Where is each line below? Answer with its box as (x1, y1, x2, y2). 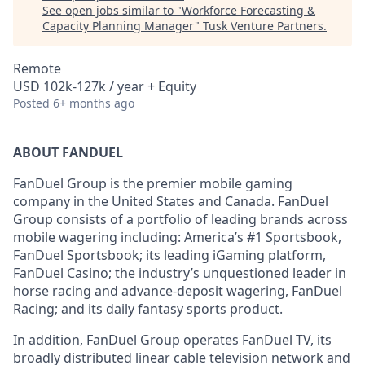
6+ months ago (53, 95, 134, 111)
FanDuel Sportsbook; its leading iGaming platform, (13, 246, 326, 264)
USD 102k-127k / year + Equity (13, 77, 196, 95)
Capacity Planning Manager (42, 18, 195, 33)
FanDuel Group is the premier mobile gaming (13, 174, 292, 192)
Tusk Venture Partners (203, 18, 323, 33)
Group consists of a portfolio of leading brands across (13, 210, 348, 228)
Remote (13, 59, 61, 77)
